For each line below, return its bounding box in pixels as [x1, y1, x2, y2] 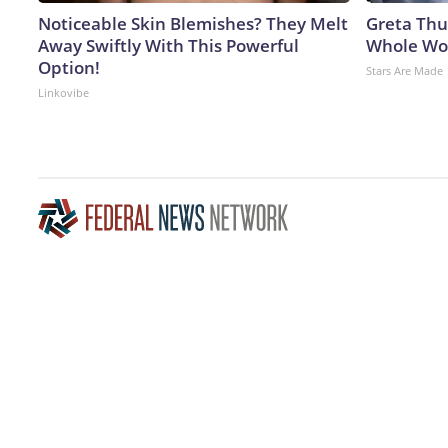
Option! [38, 55, 100, 79]
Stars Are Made [366, 62, 443, 78]
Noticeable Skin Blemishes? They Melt [38, 11, 348, 35]
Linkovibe [38, 84, 89, 100]
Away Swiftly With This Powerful [38, 33, 299, 57]
